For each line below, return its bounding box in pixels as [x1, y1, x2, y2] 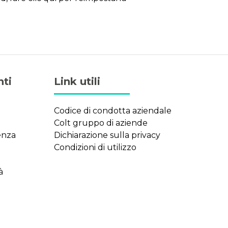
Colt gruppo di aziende [54, 118, 148, 128]
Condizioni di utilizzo [54, 142, 136, 153]
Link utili [54, 75, 100, 88]
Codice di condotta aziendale [54, 106, 172, 116]
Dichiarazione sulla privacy [54, 130, 160, 140]
